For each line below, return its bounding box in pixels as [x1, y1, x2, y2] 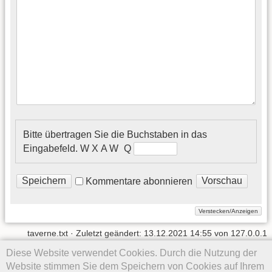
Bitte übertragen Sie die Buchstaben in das [23, 129, 207, 140]
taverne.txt [27, 228, 68, 238]
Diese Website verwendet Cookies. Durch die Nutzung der [6, 247, 257, 258]
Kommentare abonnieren [86, 175, 192, 186]
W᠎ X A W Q [80, 143, 131, 154]
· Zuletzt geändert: [68, 228, 144, 238]
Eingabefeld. [23, 143, 78, 154]
